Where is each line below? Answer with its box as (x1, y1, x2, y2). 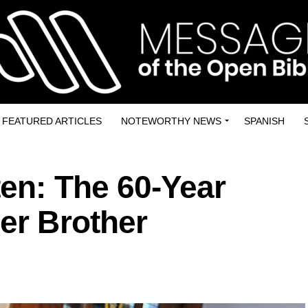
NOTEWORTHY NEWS (121, 115, 221, 126)
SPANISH (244, 115, 285, 126)
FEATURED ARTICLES (2, 115, 102, 126)
